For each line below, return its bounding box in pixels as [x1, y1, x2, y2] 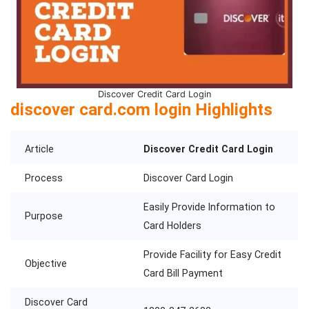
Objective [25, 257, 67, 269]
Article [25, 143, 54, 154]
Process [25, 172, 63, 183]
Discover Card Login [143, 172, 233, 183]
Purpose [25, 210, 63, 221]
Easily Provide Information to [143, 201, 275, 212]
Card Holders [143, 219, 201, 231]
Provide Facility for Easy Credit [143, 248, 281, 260]
